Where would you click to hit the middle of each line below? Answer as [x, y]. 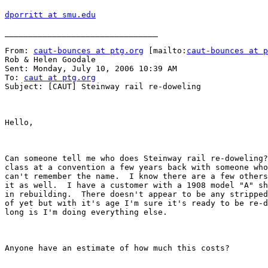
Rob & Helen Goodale [50, 60]
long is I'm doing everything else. [86, 212]
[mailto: [165, 51]
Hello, [19, 123]
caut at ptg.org [60, 78]
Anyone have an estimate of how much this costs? [117, 248]
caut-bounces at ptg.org [89, 51]
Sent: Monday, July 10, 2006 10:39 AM [91, 69]
